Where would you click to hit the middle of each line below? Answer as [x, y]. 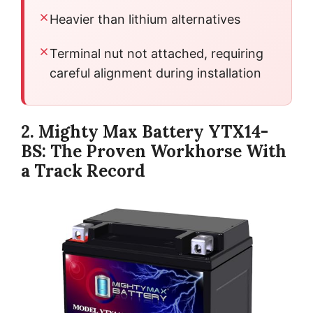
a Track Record [83, 170]
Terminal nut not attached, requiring [156, 53]
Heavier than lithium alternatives [145, 19]
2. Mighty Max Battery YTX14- [145, 131]
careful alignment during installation [155, 73]
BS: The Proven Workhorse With [154, 151]
